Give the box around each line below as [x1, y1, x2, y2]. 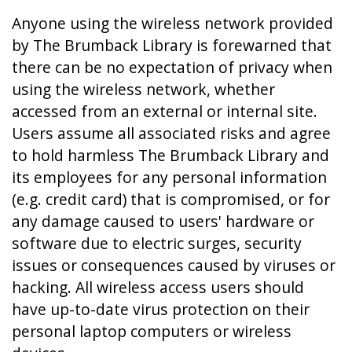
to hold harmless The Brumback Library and [12, 145, 329, 166]
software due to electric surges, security [12, 233, 302, 254]
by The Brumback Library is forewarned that [12, 35, 332, 56]
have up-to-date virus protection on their [12, 299, 310, 320]
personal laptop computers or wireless [12, 321, 291, 342]
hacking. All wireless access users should [12, 277, 304, 298]
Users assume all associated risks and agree [12, 123, 331, 144]
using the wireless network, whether [12, 79, 275, 100]
